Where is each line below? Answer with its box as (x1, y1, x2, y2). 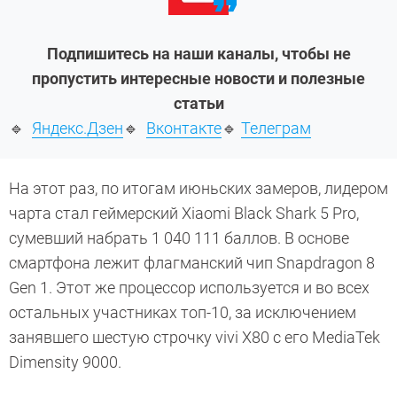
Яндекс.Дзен (32, 119, 123, 138)
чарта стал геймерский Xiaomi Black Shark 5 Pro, (9, 204, 359, 223)
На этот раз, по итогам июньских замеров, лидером (9, 179, 388, 198)
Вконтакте (146, 119, 222, 138)
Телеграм (241, 119, 311, 138)
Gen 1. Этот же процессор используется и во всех (9, 278, 370, 298)
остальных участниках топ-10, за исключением (9, 303, 356, 323)
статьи (173, 94, 224, 113)
